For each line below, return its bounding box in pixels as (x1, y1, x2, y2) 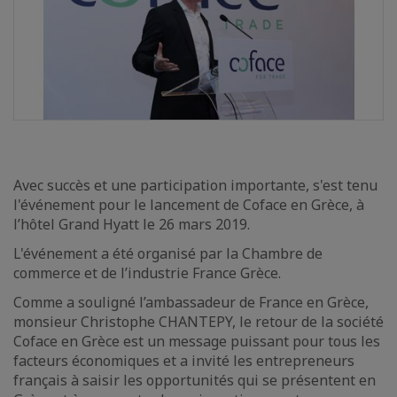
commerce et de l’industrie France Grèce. (13, 263, 281, 283)
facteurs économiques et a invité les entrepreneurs (13, 351, 354, 370)
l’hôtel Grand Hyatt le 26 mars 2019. (13, 214, 250, 234)
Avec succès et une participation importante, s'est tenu (13, 175, 378, 195)
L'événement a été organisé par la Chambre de (13, 244, 323, 263)
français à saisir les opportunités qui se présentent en (13, 370, 376, 390)
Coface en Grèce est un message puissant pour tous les (13, 331, 380, 351)
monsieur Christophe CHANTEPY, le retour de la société (13, 312, 384, 331)
